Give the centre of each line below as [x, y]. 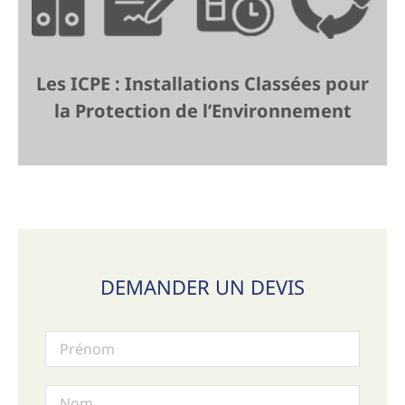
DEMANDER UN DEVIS [202, 287]
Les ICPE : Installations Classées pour [202, 84]
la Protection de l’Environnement [202, 111]
